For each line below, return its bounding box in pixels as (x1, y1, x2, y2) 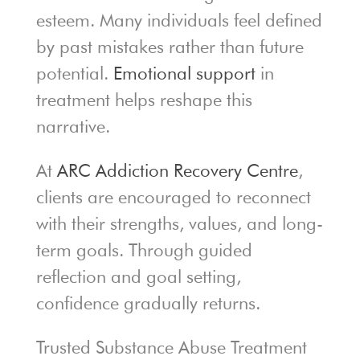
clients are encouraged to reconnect (35, 186, 311, 208)
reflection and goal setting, (35, 266, 241, 288)
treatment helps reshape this (35, 89, 252, 111)
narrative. (35, 116, 110, 137)
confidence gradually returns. (35, 292, 260, 314)
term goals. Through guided (35, 239, 252, 261)
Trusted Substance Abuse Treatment (35, 337, 307, 358)
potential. (35, 63, 113, 84)
